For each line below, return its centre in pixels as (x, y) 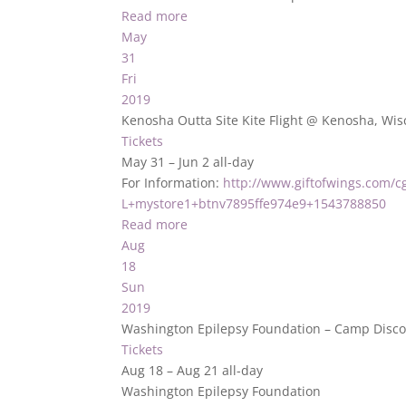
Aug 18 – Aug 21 (172, 370)
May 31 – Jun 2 (168, 162)
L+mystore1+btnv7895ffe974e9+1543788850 (254, 203)
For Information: (173, 183)
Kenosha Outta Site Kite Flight (214, 120)
